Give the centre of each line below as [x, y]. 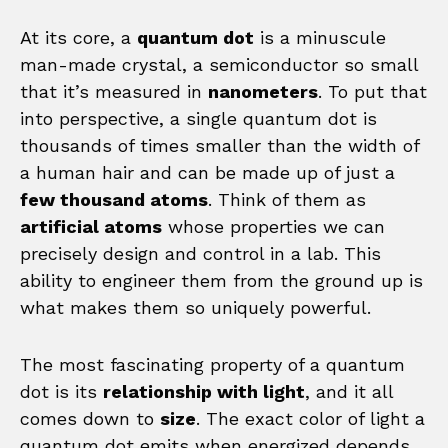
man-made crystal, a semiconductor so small [219, 64]
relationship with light [204, 391]
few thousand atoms [114, 199]
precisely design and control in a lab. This [200, 253]
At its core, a [78, 37]
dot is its [61, 391]
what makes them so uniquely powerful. [195, 307]
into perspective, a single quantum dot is [198, 118]
